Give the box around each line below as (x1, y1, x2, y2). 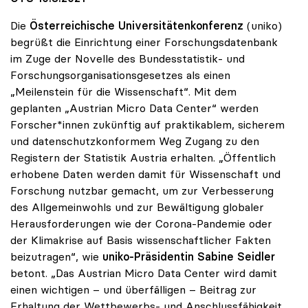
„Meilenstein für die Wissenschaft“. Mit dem (10, 84, 236, 98)
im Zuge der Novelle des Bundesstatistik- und (10, 51, 245, 65)
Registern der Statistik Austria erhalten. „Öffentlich (10, 150, 276, 164)
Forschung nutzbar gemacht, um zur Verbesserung (10, 183, 274, 197)
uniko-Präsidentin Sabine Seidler (102, 249, 275, 263)
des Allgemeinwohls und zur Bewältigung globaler (10, 199, 264, 214)
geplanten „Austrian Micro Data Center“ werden (10, 100, 258, 115)
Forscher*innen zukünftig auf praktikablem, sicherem (10, 117, 285, 131)
